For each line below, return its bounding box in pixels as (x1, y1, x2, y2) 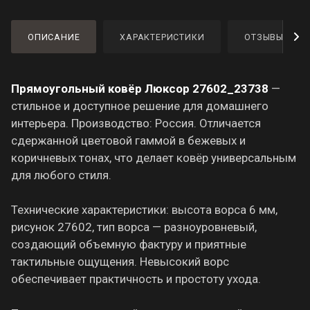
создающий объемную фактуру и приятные (11, 237, 246, 251)
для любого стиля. (11, 167, 111, 182)
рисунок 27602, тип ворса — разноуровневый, (11, 219, 257, 234)
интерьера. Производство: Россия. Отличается (11, 116, 261, 130)
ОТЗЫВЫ (244, 31, 284, 42)
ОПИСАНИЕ (28, 31, 80, 42)
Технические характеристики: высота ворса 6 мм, (11, 202, 277, 217)
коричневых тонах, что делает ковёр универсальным (11, 150, 296, 165)
